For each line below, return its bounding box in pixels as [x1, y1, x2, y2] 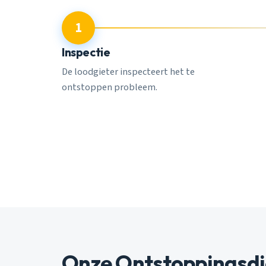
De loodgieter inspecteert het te [62, 64, 195, 79]
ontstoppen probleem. [62, 80, 157, 94]
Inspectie [62, 45, 110, 60]
